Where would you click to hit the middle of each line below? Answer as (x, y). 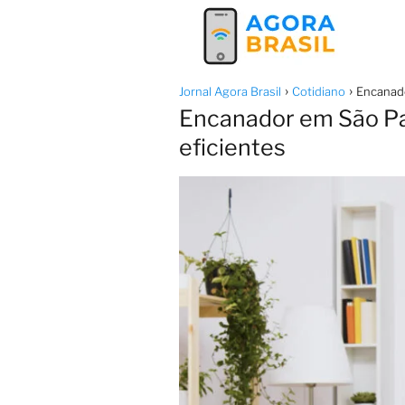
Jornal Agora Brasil (230, 91)
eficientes (232, 147)
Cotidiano (319, 91)
